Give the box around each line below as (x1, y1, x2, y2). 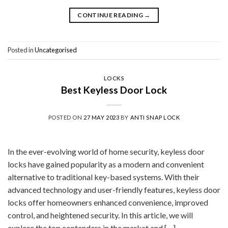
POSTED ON (48, 113, 84, 121)
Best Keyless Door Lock (61, 83, 167, 96)
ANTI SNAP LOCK (130, 113, 180, 121)
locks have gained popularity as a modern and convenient (8, 159, 204, 169)
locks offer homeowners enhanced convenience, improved (8, 197, 208, 207)
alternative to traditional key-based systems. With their (8, 172, 199, 182)
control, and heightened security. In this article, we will (8, 210, 193, 220)
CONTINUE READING (77, 11, 145, 19)
